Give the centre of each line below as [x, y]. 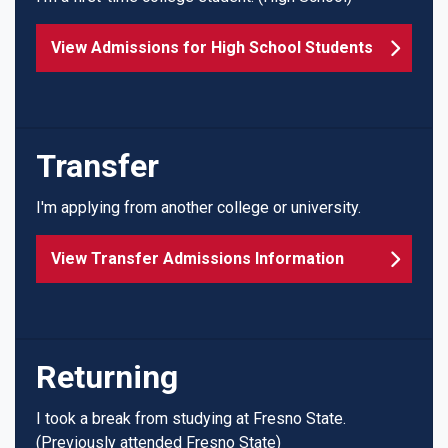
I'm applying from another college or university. [198, 207]
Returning [107, 376]
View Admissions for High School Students [212, 47]
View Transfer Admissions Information [197, 258]
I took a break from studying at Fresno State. [191, 418]
